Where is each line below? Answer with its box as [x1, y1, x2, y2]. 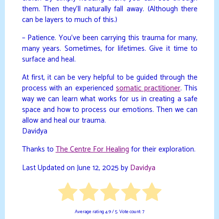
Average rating [75, 207, 105, 216]
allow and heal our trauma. [22, 114, 106, 127]
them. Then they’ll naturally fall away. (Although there [22, 2, 197, 15]
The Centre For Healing [55, 143, 129, 156]
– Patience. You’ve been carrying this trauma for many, [22, 32, 197, 44]
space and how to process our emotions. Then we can [22, 104, 197, 116]
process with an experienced [22, 82, 116, 95]
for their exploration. [129, 143, 196, 156]
